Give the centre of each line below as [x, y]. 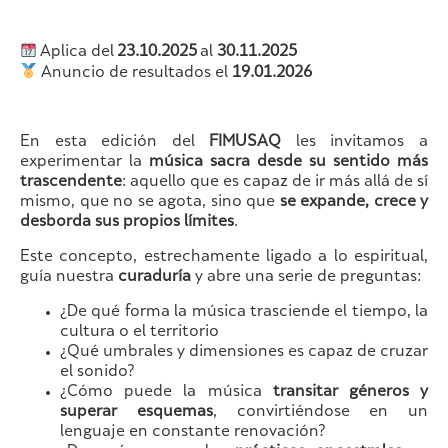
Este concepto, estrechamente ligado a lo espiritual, [224, 258]
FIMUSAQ [245, 143]
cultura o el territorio [139, 333]
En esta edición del [115, 143]
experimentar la [84, 163]
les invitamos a [355, 143]
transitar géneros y [350, 393]
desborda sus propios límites [127, 223]
